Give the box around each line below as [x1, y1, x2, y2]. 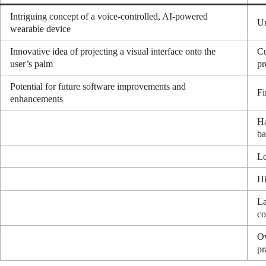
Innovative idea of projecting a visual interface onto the [10, 46, 216, 57]
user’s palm [10, 59, 53, 69]
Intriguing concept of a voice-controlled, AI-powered [10, 11, 208, 22]
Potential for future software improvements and [10, 81, 186, 92]
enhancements [10, 94, 63, 104]
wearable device [10, 24, 71, 34]
